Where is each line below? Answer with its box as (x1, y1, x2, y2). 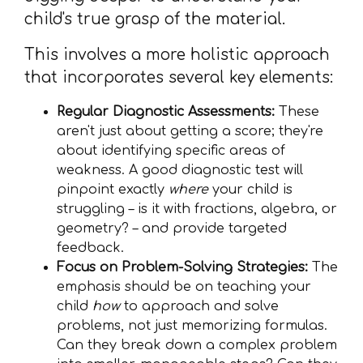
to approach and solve (120, 299, 279, 314)
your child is (208, 182, 293, 197)
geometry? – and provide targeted (57, 221, 287, 236)
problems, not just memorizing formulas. (57, 318, 327, 333)
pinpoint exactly (57, 182, 169, 197)
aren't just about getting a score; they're (57, 124, 323, 139)
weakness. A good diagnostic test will (57, 163, 303, 177)
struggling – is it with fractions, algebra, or (57, 202, 337, 216)
